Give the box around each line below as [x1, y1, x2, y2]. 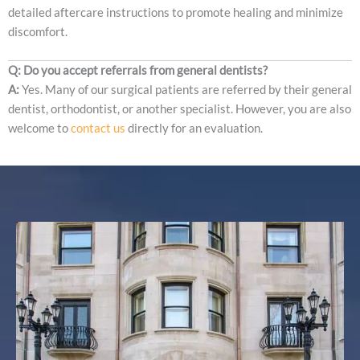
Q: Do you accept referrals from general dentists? [8, 63, 268, 78]
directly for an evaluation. [125, 121, 263, 136]
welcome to [8, 121, 71, 136]
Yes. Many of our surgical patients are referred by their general [19, 83, 352, 97]
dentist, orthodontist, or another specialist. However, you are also [8, 102, 351, 117]
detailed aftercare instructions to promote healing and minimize [8, 5, 343, 19]
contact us [71, 121, 125, 136]
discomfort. [8, 24, 67, 39]
